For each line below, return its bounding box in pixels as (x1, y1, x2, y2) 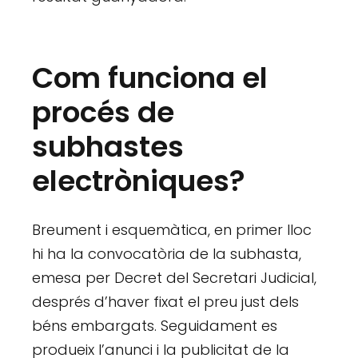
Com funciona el (32, 58, 268, 99)
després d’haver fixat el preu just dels (32, 292, 300, 312)
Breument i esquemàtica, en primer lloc (32, 220, 312, 241)
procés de (32, 92, 175, 133)
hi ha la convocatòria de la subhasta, (32, 244, 302, 265)
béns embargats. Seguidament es (32, 316, 278, 336)
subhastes (32, 126, 185, 168)
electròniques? (32, 161, 246, 202)
